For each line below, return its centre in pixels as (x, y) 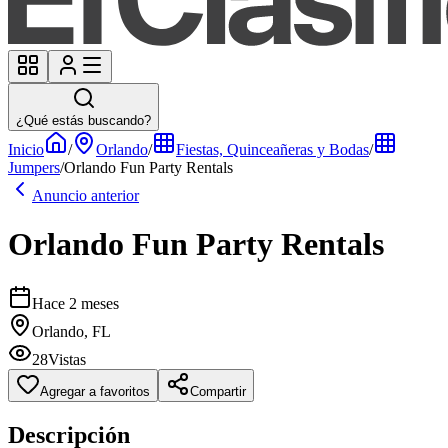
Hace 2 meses (75, 303)
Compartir (218, 391)
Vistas (67, 359)
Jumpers (34, 167)
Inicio (26, 149)
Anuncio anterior (85, 195)
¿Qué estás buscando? (83, 120)
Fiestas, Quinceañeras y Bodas (272, 149)
